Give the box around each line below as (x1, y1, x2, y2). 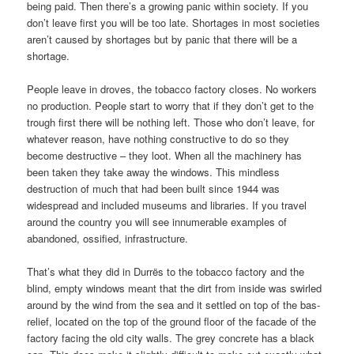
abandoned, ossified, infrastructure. (27, 231, 189, 246)
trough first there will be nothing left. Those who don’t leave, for (27, 115, 315, 130)
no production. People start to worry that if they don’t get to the (27, 98, 314, 113)
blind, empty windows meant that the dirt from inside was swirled (27, 281, 322, 296)
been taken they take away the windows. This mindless (27, 164, 281, 179)
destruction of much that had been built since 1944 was (27, 181, 281, 196)
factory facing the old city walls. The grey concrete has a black (27, 330, 315, 346)
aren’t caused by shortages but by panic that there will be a (27, 31, 298, 47)
